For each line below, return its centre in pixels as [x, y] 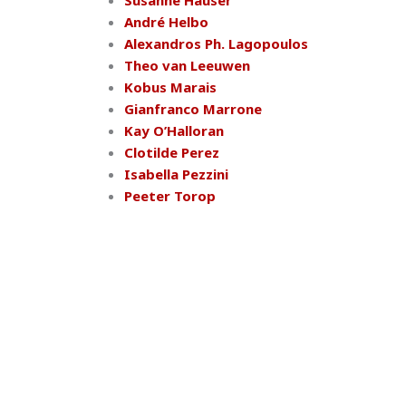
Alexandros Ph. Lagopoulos [216, 43]
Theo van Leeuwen [187, 65]
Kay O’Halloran [174, 130]
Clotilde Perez [172, 152]
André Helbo [166, 22]
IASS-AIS [54, 375]
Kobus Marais [170, 87]
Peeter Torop [170, 196]
